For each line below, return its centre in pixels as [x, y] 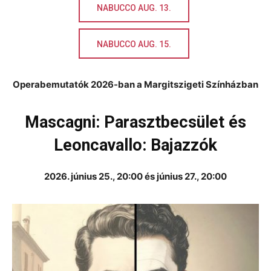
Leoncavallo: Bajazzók [135, 145]
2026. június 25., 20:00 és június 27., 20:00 [135, 176]
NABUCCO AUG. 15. [134, 44]
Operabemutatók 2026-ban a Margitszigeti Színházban [135, 84]
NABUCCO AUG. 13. [134, 8]
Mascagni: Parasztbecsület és [135, 122]
